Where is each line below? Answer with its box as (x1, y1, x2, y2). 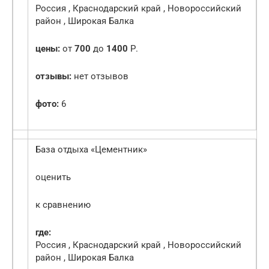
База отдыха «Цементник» (35, 144, 147, 156)
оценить (35, 172, 71, 183)
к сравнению (35, 199, 91, 211)
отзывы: (35, 71, 71, 82)
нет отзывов (71, 71, 128, 82)
